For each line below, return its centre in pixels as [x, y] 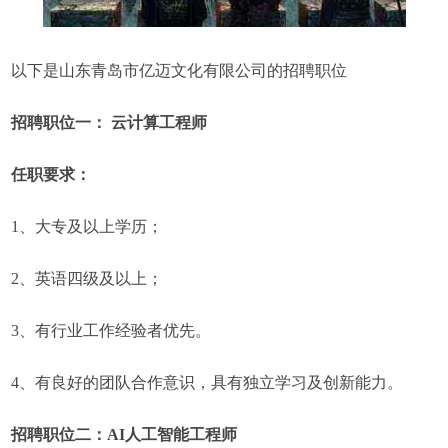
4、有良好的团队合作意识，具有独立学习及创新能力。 [207, 382]
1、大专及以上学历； [87, 226]
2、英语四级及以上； [87, 278]
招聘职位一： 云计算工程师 [109, 122]
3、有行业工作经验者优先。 [111, 330]
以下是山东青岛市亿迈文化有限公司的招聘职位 [179, 70]
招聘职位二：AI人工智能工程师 [124, 434]
